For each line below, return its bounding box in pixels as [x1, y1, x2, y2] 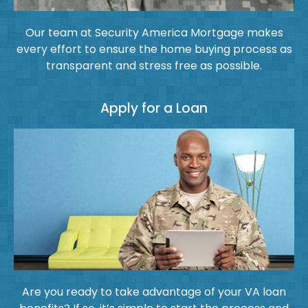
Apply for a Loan [100, 99, 208, 118]
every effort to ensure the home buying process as [16, 41, 292, 58]
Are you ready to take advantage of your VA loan [22, 284, 286, 300]
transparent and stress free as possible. [46, 58, 262, 74]
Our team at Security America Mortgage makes [25, 25, 283, 41]
